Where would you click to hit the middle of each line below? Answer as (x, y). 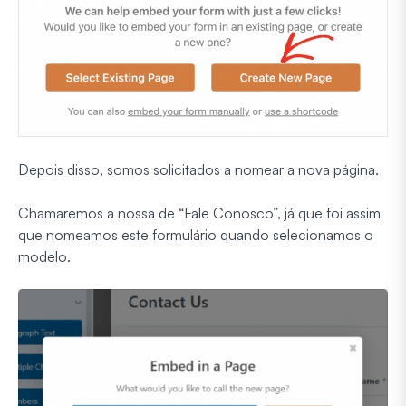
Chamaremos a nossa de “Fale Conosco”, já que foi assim (199, 213)
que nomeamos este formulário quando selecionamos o (196, 235)
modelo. (44, 257)
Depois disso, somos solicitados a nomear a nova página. (198, 170)
